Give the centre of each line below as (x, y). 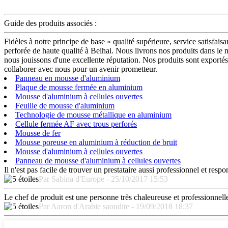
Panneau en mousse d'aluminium (68, 78)
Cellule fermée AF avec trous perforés (76, 124)
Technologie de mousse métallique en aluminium (93, 115)
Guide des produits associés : (50, 23)
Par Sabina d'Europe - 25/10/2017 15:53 (103, 179)
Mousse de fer (38, 133)
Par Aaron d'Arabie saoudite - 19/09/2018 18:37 (116, 206)
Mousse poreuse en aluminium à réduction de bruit (96, 142)
